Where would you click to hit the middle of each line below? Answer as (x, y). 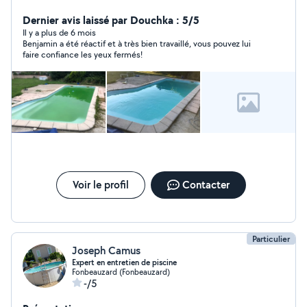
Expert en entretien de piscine (124, 262)
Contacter (206, 185)
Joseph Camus (106, 250)
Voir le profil (100, 185)
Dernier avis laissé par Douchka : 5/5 (111, 20)
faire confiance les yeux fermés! (83, 54)
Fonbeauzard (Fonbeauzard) (121, 272)
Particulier (271, 239)
